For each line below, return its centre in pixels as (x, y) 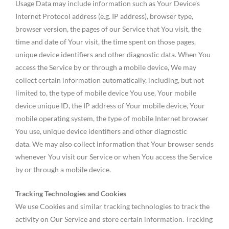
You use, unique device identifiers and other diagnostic (101, 131)
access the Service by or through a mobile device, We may (106, 67)
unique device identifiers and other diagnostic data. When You (113, 54)
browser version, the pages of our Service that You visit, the (108, 29)
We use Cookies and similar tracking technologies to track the (112, 206)
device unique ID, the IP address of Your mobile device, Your (110, 105)
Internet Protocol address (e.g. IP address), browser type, (104, 16)
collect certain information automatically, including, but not (110, 80)
